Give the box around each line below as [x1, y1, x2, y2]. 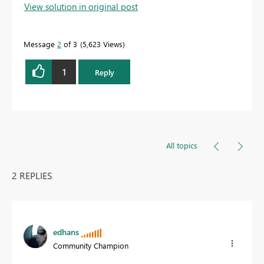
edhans [53, 226, 79, 238]
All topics [166, 140, 197, 151]
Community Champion [53, 240, 128, 251]
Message [24, 39, 57, 49]
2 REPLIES [12, 169, 52, 182]
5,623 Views [82, 39, 123, 49]
